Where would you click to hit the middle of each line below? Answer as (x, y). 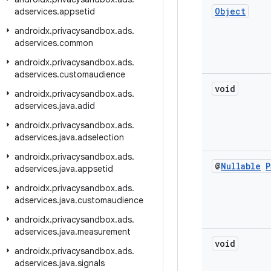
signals (91, 263)
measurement (104, 232)
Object (230, 11)
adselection (101, 137)
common (76, 43)
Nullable (241, 166)
